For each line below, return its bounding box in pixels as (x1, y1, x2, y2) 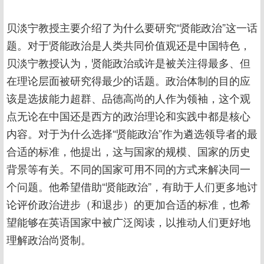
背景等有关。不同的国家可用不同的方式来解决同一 (6, 160, 250, 176)
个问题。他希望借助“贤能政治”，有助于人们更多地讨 (6, 178, 258, 194)
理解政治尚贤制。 (6, 231, 91, 247)
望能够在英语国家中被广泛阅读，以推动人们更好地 (6, 213, 250, 229)
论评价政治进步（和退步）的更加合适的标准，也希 (6, 196, 250, 212)
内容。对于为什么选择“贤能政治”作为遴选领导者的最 (6, 125, 258, 141)
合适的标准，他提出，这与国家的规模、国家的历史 (6, 143, 250, 159)
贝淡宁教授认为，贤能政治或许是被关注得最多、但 (6, 54, 250, 70)
